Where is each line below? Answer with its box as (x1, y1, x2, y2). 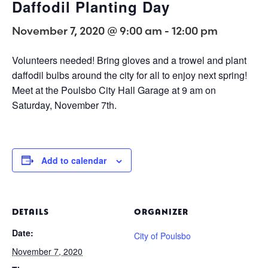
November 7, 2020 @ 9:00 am (12, 23, 162, 38)
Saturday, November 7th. (12, 98, 117, 112)
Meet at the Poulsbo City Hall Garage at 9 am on (12, 83, 216, 97)
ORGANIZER (134, 204, 188, 217)
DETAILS (12, 204, 49, 217)
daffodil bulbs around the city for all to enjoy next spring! (12, 68, 247, 82)
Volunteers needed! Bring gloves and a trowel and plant (12, 53, 246, 67)
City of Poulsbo (134, 229, 191, 242)
